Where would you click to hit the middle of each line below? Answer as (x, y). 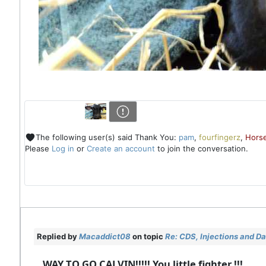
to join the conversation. (201, 149)
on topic (148, 237)
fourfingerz (219, 137)
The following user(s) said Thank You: (107, 137)
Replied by (58, 237)
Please (38, 149)
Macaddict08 (105, 237)
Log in (63, 149)
